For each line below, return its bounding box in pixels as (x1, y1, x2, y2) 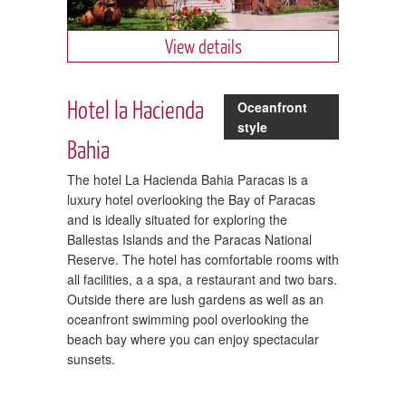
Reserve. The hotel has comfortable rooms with (67, 249, 339, 268)
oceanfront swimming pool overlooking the (67, 309, 309, 328)
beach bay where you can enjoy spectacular (67, 329, 319, 348)
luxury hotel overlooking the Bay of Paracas (67, 189, 315, 208)
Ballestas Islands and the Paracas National (67, 229, 312, 248)
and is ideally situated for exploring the (67, 209, 287, 228)
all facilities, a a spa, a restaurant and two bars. (67, 269, 337, 288)
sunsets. (67, 349, 115, 368)
